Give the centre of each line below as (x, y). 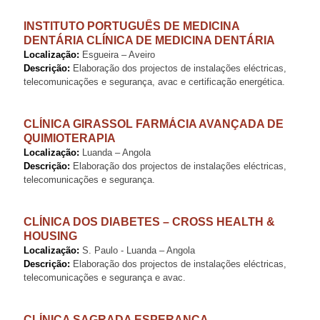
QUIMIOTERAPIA (70, 138)
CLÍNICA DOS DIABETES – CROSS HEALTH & (149, 222)
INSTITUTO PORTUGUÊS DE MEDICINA (131, 26)
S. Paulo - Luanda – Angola (137, 250)
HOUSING (50, 236)
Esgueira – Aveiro (117, 55)
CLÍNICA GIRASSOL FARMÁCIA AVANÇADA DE (154, 124)
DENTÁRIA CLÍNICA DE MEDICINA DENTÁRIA (149, 40)
